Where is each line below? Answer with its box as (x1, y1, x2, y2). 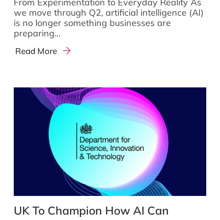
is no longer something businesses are (14, 17, 171, 28)
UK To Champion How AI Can (14, 203, 169, 218)
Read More (15, 45, 57, 56)
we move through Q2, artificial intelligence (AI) (14, 6, 204, 18)
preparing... (14, 27, 60, 39)
